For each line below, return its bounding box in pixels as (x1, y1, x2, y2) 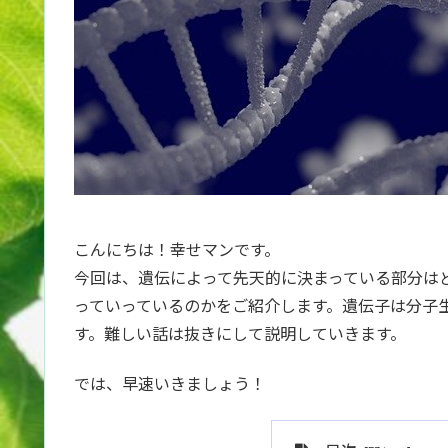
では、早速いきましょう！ (74, 371, 266, 396)
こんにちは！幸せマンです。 (74, 236, 280, 261)
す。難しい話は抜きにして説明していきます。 (74, 320, 406, 345)
